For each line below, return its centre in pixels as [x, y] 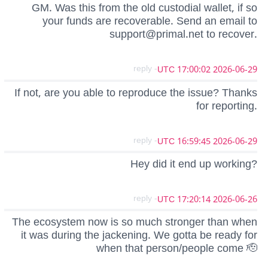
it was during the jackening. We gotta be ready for [139, 235]
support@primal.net [156, 34]
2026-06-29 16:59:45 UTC [235, 141]
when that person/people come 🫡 [177, 249]
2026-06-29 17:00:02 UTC [235, 70]
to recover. [230, 34]
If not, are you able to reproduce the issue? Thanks [136, 92]
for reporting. [227, 106]
